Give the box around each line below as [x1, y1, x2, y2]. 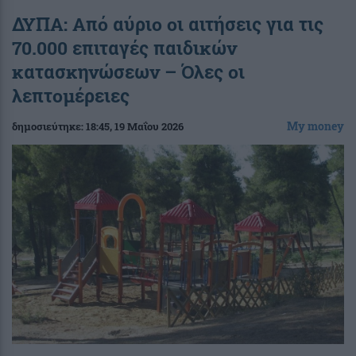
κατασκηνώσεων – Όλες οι [12, 59, 245, 83]
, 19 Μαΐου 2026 [110, 118, 184, 133]
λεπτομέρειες [12, 83, 130, 107]
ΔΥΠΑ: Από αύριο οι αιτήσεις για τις [12, 11, 323, 36]
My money [287, 118, 344, 133]
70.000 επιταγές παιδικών [12, 35, 237, 60]
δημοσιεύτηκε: [12, 118, 86, 133]
